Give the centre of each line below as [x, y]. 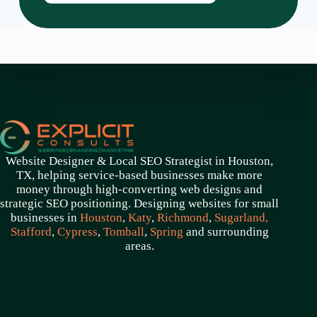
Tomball [123, 231]
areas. [139, 246]
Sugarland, [242, 217]
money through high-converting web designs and [140, 189]
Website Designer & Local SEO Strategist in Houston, [140, 161]
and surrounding [226, 231]
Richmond [183, 217]
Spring [166, 231]
